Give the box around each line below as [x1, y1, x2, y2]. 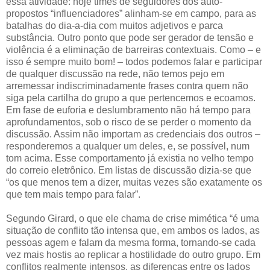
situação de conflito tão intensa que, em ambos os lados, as [6, 225, 260, 236]
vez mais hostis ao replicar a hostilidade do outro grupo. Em [6, 249, 260, 260]
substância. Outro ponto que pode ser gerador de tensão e [6, 32, 254, 43]
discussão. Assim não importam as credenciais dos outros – [6, 128, 260, 139]
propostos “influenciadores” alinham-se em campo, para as [6, 8, 256, 19]
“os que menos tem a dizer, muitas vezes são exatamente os [6, 177, 262, 187]
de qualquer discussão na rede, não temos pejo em [6, 68, 224, 79]
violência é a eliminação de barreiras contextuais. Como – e [6, 44, 261, 55]
